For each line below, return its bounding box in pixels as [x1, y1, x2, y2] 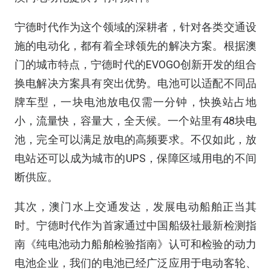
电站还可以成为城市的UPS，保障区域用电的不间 [15, 152, 256, 165]
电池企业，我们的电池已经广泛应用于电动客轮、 [15, 256, 256, 269]
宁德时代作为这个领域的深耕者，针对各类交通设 [15, 21, 256, 33]
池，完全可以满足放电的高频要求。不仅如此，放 [15, 133, 256, 146]
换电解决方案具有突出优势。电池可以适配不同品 [15, 77, 256, 90]
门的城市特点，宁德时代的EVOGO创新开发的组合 [15, 58, 256, 71]
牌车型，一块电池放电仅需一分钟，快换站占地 [15, 96, 256, 108]
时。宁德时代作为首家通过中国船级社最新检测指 [15, 219, 256, 232]
